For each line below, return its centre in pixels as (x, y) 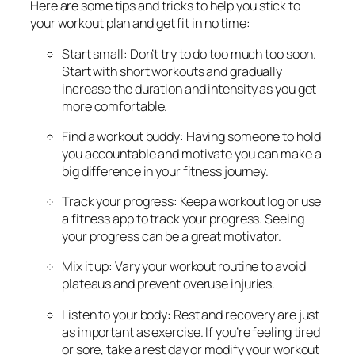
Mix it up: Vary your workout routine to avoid (184, 267)
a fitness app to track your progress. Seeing (183, 219)
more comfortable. (115, 106)
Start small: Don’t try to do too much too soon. (189, 53)
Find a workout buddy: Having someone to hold (191, 136)
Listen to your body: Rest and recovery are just (191, 314)
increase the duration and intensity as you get (189, 88)
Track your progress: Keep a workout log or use (192, 202)
